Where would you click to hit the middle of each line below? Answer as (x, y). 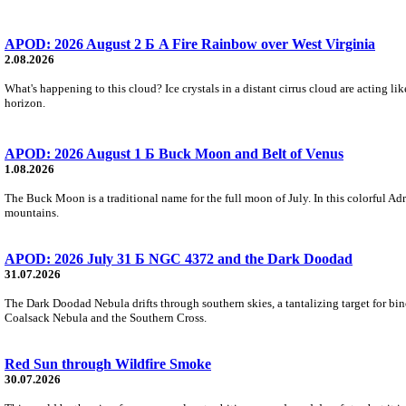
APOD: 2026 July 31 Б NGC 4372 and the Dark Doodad (179, 258)
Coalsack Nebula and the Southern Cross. (106, 317)
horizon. (25, 102)
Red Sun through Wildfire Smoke (108, 363)
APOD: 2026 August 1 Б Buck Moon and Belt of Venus (174, 153)
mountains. (32, 212)
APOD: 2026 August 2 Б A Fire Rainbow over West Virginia (190, 43)
